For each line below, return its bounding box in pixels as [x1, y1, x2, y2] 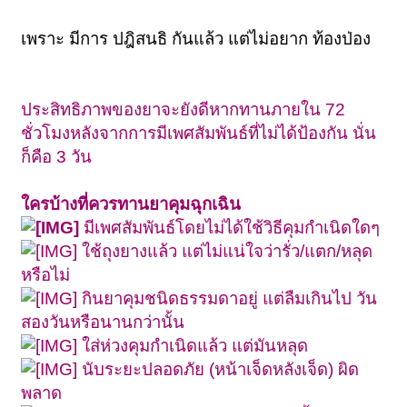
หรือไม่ [21, 264, 71, 284]
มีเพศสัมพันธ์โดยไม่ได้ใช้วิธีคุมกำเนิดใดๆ [79, 217, 381, 237]
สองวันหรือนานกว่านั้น [21, 312, 185, 332]
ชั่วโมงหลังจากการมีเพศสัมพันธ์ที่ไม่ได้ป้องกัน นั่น [21, 123, 377, 143]
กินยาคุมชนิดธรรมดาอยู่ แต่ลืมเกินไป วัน [77, 288, 378, 308]
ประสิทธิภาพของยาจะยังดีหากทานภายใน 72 [21, 99, 346, 119]
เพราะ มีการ [21, 28, 109, 48]
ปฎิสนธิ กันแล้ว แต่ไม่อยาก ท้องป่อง [113, 28, 372, 48]
